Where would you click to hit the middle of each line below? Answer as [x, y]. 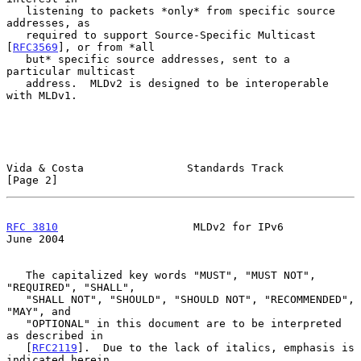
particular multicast [71, 71]
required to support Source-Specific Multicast [16, 35]
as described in [55, 335]
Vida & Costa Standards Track [145, 168]
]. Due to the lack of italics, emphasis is [216, 347]
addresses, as [48, 23]
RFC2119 [55, 347]
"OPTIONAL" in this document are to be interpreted [16, 323]
